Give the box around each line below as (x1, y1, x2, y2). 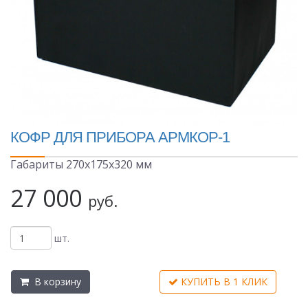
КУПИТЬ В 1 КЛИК (178, 275, 267, 288)
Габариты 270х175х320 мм (10, 157, 152, 172)
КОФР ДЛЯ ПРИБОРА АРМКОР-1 (10, 129, 230, 146)
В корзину (29, 275, 81, 288)
